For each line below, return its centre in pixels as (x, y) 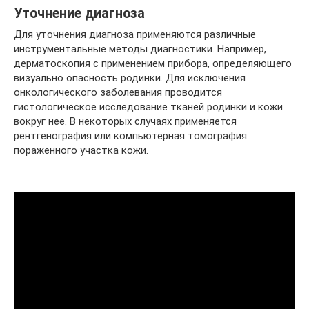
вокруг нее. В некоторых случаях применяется (125, 121)
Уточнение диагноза (79, 14)
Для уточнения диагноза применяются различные (135, 34)
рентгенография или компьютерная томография (130, 136)
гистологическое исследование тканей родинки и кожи (148, 107)
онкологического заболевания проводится (118, 92)
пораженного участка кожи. (81, 150)
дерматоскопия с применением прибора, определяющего (153, 63)
